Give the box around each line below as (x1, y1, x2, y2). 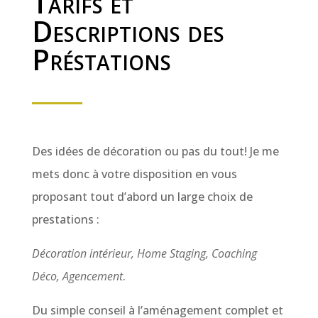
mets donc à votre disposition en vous (31, 166, 237, 182)
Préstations (31, 40, 171, 79)
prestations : (31, 212, 99, 228)
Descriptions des (31, 11, 224, 51)
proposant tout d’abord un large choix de (31, 189, 253, 205)
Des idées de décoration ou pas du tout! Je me (31, 143, 279, 160)
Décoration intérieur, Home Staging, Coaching (31, 246, 257, 262)
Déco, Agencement (31, 268, 123, 285)
